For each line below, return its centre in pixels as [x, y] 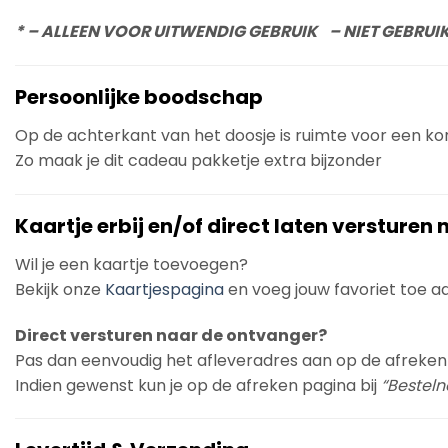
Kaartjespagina [164, 289]
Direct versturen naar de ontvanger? [171, 335]
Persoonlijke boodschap [139, 97]
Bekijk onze [60, 289]
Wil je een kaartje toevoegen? [131, 264]
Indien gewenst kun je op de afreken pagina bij [198, 385]
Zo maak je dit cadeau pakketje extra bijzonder [198, 161]
